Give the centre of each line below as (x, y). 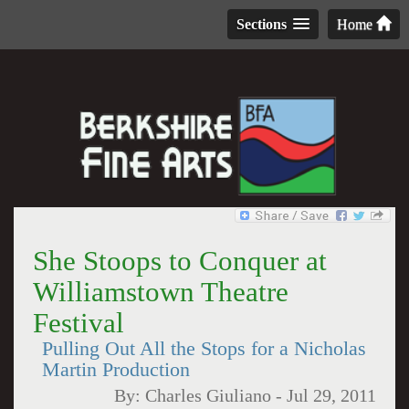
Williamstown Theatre (160, 292)
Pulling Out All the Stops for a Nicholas (204, 349)
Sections (262, 24)
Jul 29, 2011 (332, 396)
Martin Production (115, 370)
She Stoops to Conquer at (179, 261)
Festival (78, 323)
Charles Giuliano (209, 396)
